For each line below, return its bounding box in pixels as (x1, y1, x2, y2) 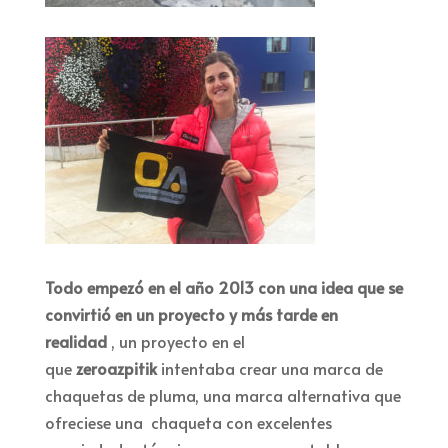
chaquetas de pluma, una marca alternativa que (44, 384, 401, 406)
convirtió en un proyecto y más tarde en (44, 303, 338, 325)
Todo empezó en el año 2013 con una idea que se (44, 276, 403, 298)
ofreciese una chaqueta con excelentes (44, 411, 332, 433)
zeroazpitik (75, 357, 157, 379)
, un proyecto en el (110, 330, 245, 352)
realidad (44, 330, 107, 352)
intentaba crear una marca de (160, 357, 383, 379)
